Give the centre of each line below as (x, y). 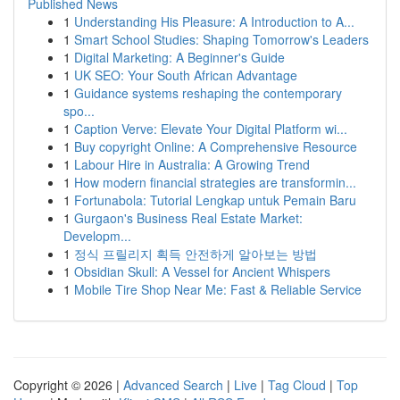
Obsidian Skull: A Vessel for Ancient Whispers (202, 271)
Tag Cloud (297, 385)
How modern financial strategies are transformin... (215, 182)
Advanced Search (173, 385)
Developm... (97, 236)
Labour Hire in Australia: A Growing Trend (192, 164)
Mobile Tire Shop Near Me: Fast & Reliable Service (218, 289)
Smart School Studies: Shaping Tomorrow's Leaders (221, 39)
